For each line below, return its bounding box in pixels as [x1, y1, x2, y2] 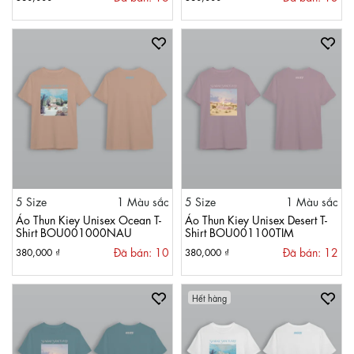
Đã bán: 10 [114, 244, 169, 258]
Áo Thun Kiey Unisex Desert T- [185, 212, 327, 226]
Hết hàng [192, 292, 227, 303]
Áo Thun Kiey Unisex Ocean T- [16, 212, 161, 226]
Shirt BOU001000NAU [16, 224, 132, 239]
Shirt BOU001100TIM [185, 224, 294, 239]
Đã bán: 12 [283, 244, 338, 258]
